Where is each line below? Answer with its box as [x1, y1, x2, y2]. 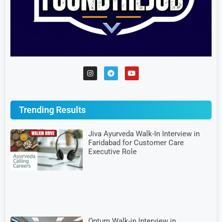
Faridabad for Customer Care [88, 138, 184, 148]
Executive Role [88, 147, 137, 157]
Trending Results [19, 105, 86, 115]
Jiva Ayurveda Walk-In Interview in [88, 129, 200, 139]
